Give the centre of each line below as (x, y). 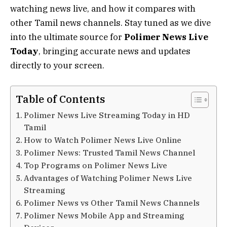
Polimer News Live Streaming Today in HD (107, 115)
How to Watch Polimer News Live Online (103, 140)
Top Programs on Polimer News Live (96, 165)
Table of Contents (60, 99)
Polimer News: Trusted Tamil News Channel (110, 153)
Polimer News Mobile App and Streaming (104, 216)
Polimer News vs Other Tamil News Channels (112, 203)
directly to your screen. (57, 66)
